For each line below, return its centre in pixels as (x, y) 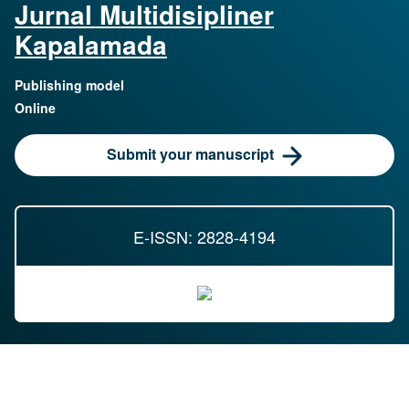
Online (35, 107)
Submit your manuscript (190, 153)
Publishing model (69, 84)
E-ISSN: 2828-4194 (204, 236)
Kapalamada (91, 44)
